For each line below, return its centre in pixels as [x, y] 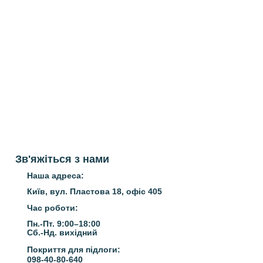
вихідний [78, 232]
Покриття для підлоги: [74, 249]
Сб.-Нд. [43, 232]
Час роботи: [53, 208]
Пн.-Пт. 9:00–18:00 [64, 224]
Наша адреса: [55, 176]
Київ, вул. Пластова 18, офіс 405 [95, 191]
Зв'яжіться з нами [62, 159]
